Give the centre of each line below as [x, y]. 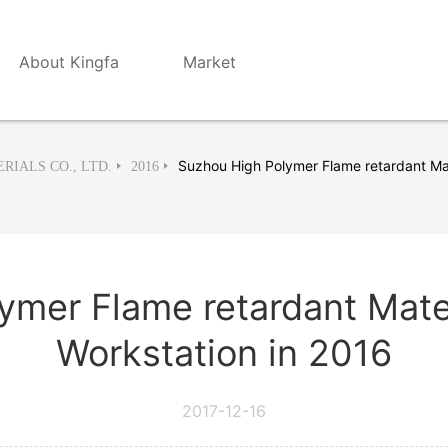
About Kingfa [69, 62]
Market [209, 62]
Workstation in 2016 [224, 353]
